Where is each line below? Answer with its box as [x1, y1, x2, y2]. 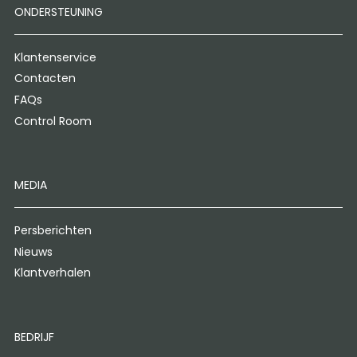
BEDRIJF [14, 328, 54, 345]
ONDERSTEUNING [14, 4, 103, 21]
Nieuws [14, 243, 53, 260]
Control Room [14, 112, 92, 129]
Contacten [14, 70, 76, 87]
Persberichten [14, 222, 92, 239]
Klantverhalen [14, 265, 91, 281]
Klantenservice [14, 49, 96, 65]
